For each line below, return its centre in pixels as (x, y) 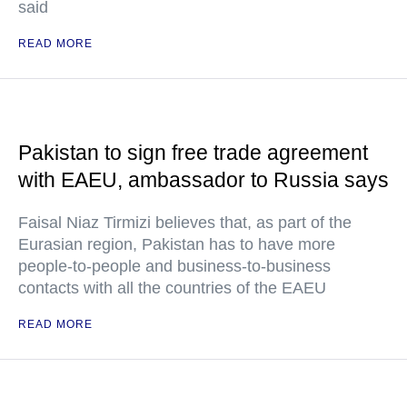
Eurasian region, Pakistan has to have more (177, 244)
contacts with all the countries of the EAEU (172, 288)
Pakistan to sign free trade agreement (193, 153)
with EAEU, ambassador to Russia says (203, 180)
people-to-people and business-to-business (174, 266)
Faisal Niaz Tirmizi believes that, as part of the (185, 223)
